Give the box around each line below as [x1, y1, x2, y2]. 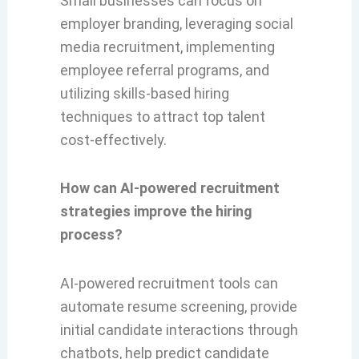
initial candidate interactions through [59, 321, 298, 338]
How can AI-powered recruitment [59, 179, 280, 197]
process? [59, 226, 123, 244]
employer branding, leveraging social [59, 14, 293, 32]
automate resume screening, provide [59, 297, 297, 315]
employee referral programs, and [59, 61, 269, 79]
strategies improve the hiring [59, 203, 252, 220]
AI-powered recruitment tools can [59, 274, 278, 292]
